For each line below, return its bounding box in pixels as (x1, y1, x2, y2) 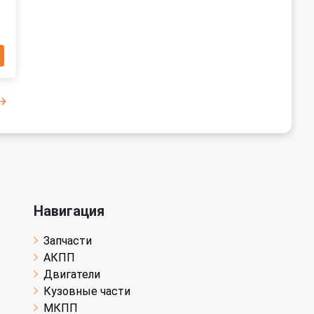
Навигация (34, 203, 104, 220)
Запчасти (43, 234, 92, 248)
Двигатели (43, 268, 100, 282)
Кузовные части (43, 285, 130, 299)
